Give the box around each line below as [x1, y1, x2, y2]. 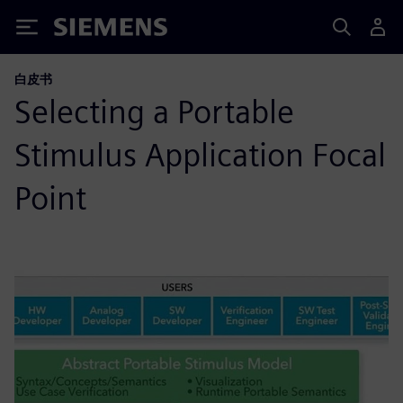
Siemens [54, 21, 113, 40]
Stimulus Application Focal [14, 135, 386, 175]
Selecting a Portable [14, 92, 294, 131]
